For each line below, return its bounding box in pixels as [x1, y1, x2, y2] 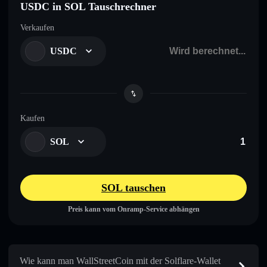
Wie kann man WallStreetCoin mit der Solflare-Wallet [20, 255, 221, 266]
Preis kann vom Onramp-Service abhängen [67, 204, 200, 213]
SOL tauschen [101, 181, 166, 194]
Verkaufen [20, 23, 54, 32]
